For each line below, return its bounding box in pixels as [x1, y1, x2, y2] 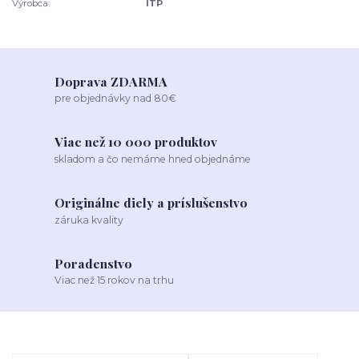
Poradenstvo [54, 254, 133, 272]
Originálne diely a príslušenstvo [54, 194, 248, 212]
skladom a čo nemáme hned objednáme [54, 153, 252, 166]
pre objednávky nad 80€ [54, 92, 177, 105]
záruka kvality [54, 213, 124, 226]
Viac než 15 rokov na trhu [54, 274, 175, 287]
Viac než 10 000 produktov [54, 133, 218, 151]
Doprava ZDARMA [54, 72, 168, 90]
